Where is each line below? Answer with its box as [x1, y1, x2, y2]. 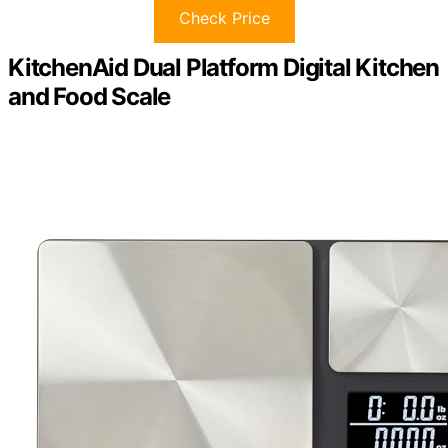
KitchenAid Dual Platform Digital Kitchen [8, 53, 439, 83]
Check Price [178, 8, 270, 29]
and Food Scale [8, 82, 171, 112]
